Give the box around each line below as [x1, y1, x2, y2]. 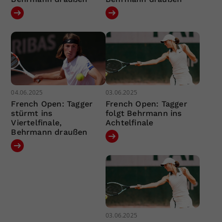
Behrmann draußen [11, 127, 88, 137]
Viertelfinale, [11, 117, 62, 127]
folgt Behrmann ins [105, 108, 182, 118]
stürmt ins [11, 108, 53, 118]
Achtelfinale [105, 117, 154, 127]
